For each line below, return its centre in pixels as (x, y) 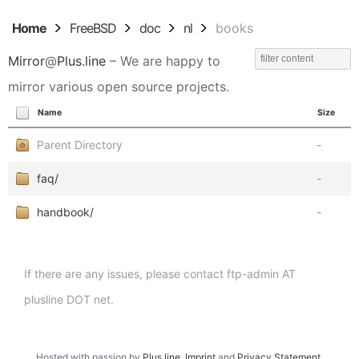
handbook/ (65, 212)
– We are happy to (163, 61)
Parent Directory (80, 145)
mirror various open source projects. (119, 87)
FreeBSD (93, 28)
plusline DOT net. (69, 299)
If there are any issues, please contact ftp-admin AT (160, 274)
